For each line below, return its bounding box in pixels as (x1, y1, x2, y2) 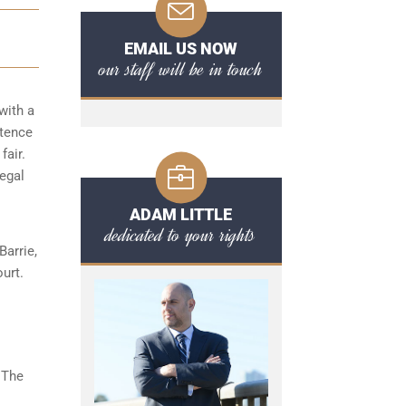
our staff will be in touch (99, 55, 263, 82)
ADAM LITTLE (130, 205, 232, 224)
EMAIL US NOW (124, 39, 237, 58)
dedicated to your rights (106, 221, 256, 248)
